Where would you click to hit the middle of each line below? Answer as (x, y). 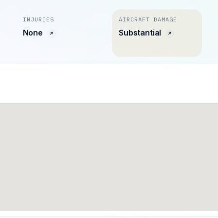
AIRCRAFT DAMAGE (148, 19)
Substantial (141, 33)
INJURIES (38, 19)
